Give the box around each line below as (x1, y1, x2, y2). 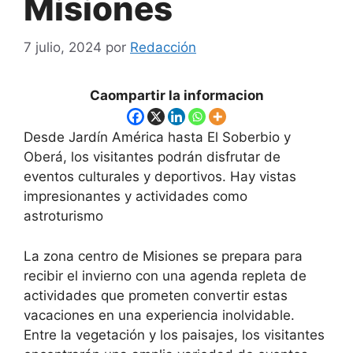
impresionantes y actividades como (24, 188, 247, 205)
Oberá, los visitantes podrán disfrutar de (24, 149, 281, 165)
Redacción (130, 39, 196, 55)
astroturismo (24, 208, 103, 225)
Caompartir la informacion (89, 87, 264, 103)
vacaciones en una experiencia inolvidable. (24, 307, 295, 323)
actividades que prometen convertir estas (24, 287, 288, 303)
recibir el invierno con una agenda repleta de (24, 267, 307, 284)
